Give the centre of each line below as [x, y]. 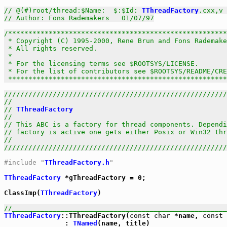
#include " [24, 162]
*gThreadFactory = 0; [103, 178]
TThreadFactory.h [77, 162]
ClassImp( [22, 193]
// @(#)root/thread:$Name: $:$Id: [73, 10]
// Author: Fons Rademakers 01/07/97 [79, 18]
